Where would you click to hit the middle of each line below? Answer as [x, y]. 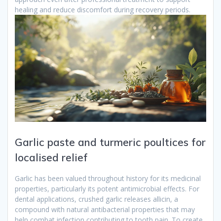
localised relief [51, 158]
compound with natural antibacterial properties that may [105, 210]
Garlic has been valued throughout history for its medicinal [108, 179]
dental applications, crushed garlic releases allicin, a [96, 199]
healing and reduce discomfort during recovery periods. [103, 9]
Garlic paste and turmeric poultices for [110, 142]
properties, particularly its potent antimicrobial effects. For [107, 189]
